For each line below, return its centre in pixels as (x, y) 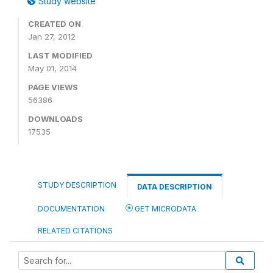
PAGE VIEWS (53, 87)
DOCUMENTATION (71, 209)
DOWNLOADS (55, 119)
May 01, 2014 (52, 68)
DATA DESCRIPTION (175, 187)
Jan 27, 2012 (52, 37)
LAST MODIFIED (60, 55)
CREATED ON (55, 24)
